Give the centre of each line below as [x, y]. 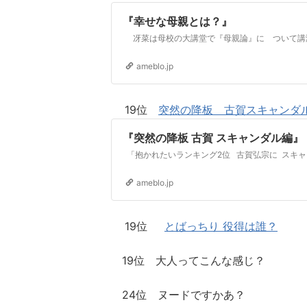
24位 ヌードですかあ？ [178, 295]
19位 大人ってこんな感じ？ [188, 260]
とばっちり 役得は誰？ [221, 226]
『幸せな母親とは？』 [177, 21]
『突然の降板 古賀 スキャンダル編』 [260, 138]
